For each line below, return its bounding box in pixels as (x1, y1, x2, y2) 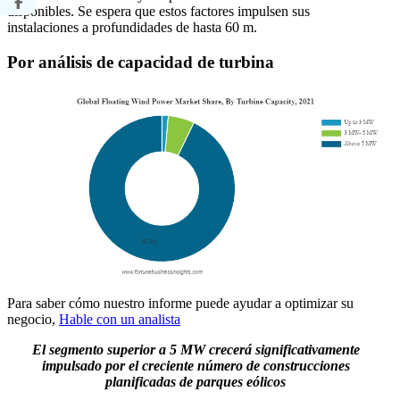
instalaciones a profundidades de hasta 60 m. (7, 20, 257, 36)
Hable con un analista (59, 311, 180, 327)
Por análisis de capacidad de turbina (7, 52, 274, 71)
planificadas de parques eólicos (105, 373, 286, 389)
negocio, (7, 311, 59, 327)
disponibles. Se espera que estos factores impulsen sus (7, 4, 310, 20)
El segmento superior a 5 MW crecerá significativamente (31, 341, 360, 357)
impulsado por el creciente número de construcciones (41, 357, 350, 373)
